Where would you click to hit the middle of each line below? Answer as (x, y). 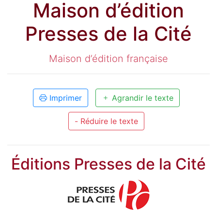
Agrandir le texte (141, 98)
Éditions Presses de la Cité (108, 164)
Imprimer (64, 98)
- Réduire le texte (106, 121)
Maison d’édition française (108, 59)
